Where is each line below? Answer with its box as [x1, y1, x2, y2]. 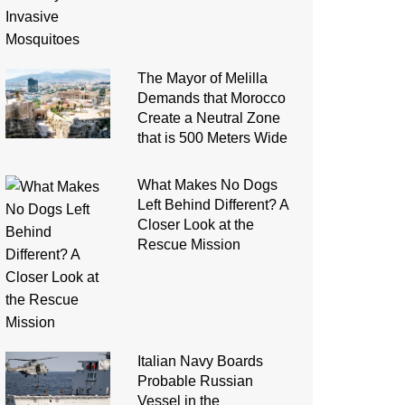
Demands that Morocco [137, 90, 286, 107]
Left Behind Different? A [137, 197, 288, 213]
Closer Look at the [137, 217, 254, 233]
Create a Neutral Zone [137, 110, 280, 127]
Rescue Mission [137, 237, 240, 253]
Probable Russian [137, 373, 253, 390]
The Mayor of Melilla [137, 71, 268, 87]
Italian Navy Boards [137, 353, 263, 370]
